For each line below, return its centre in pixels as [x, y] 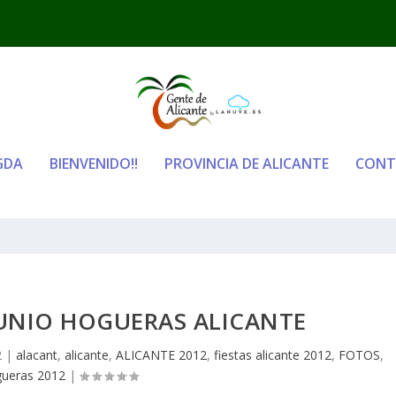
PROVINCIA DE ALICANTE [247, 163]
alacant [37, 354]
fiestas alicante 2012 [273, 354]
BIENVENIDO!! [94, 163]
